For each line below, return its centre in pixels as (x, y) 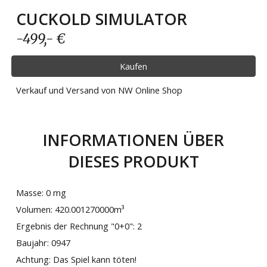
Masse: (31, 193)
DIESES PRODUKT (133, 162)
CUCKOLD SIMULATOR (102, 19)
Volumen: (36, 209)
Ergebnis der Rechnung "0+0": (77, 226)
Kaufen (133, 66)
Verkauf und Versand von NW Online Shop (100, 90)
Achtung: (35, 259)
